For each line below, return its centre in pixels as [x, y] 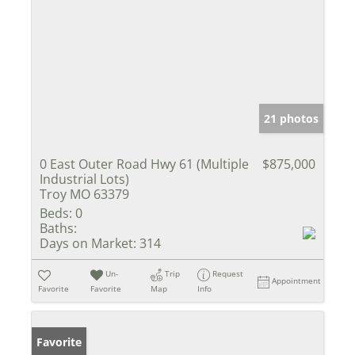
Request [228, 274]
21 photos [291, 119]
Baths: [58, 229]
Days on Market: [88, 244]
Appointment [297, 281]
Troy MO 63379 [84, 195]
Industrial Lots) [84, 179]
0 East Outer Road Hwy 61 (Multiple [144, 164]
